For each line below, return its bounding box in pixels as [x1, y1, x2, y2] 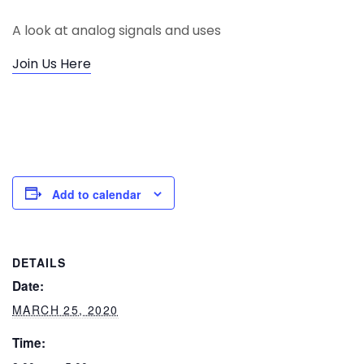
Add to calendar [52, 186, 141, 203]
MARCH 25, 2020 [12, 301, 119, 318]
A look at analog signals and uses [12, 21, 221, 40]
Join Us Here [12, 54, 91, 73]
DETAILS [12, 254, 66, 271]
